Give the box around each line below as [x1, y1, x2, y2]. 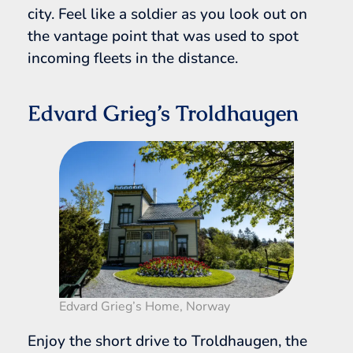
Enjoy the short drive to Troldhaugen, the [28, 330, 307, 351]
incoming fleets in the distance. [28, 48, 238, 69]
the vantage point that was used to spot [28, 26, 299, 47]
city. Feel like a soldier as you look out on [28, 4, 307, 25]
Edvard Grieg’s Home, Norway [59, 297, 230, 315]
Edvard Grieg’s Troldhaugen [28, 99, 299, 128]
